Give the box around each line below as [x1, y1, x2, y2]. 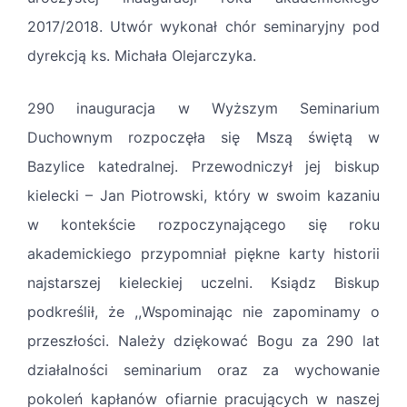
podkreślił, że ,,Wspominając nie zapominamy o [27, 303, 380, 322]
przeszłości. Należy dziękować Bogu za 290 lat [27, 332, 380, 351]
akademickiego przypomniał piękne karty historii [27, 244, 380, 263]
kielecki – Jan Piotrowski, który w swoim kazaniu [27, 186, 380, 205]
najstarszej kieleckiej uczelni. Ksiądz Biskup [27, 273, 380, 293]
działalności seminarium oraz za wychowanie [27, 361, 380, 380]
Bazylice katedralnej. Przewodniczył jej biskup [27, 157, 380, 176]
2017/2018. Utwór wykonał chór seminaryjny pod [27, 17, 380, 36]
